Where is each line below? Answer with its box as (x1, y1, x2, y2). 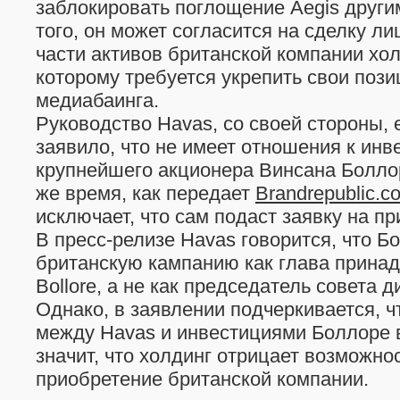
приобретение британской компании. (36, 368, 369, 390)
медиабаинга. (36, 89, 159, 112)
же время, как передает (36, 182, 255, 204)
